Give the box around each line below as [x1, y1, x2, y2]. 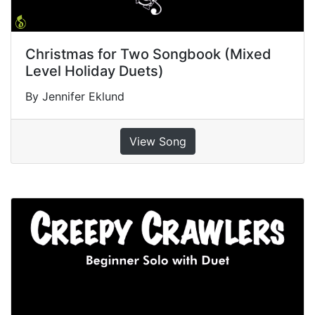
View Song [129, 134, 186, 149]
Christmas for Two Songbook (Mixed [25, 46, 271, 63]
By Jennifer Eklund [25, 89, 124, 104]
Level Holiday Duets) [25, 63, 164, 80]
